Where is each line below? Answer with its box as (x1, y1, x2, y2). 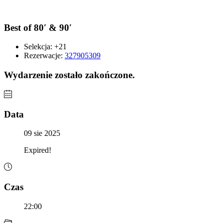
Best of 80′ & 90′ (4, 22, 72, 33)
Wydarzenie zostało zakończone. (4, 70, 135, 81)
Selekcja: (24, 42, 54, 51)
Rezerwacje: (24, 51, 65, 60)
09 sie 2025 (24, 129, 60, 138)
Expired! (24, 146, 51, 155)
